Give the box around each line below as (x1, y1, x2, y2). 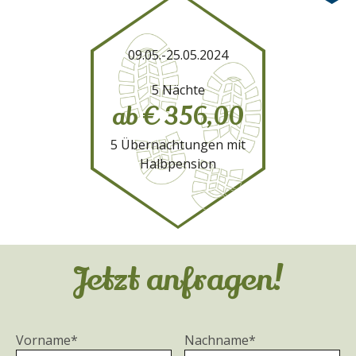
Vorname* (16, 331, 78, 349)
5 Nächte (151, 81, 205, 99)
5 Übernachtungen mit (110, 136, 246, 153)
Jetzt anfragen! (72, 257, 284, 301)
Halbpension (140, 155, 216, 172)
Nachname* (184, 331, 257, 349)
